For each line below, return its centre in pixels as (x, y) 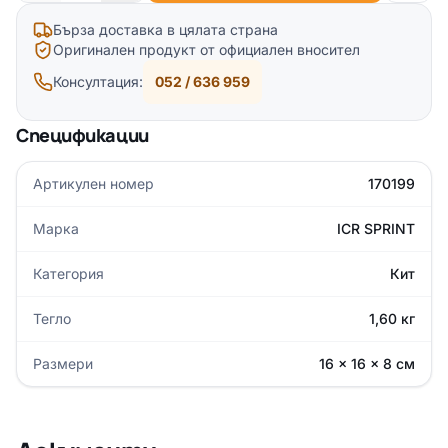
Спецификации (82, 135)
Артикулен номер (93, 183)
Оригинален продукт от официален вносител (206, 49)
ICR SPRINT (376, 228)
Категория (68, 273)
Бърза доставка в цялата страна (165, 29)
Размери (63, 363)
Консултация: (98, 81)
